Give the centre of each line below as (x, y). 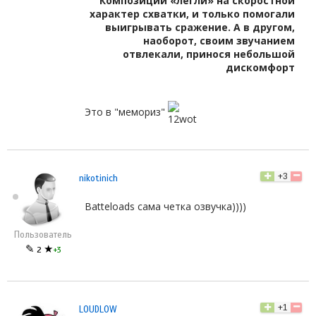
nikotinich (98, 178)
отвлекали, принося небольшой (209, 54)
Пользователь (43, 235)
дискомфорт (260, 67)
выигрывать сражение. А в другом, (200, 27)
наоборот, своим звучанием (219, 40)
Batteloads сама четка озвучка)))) (165, 206)
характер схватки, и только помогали (192, 13)
